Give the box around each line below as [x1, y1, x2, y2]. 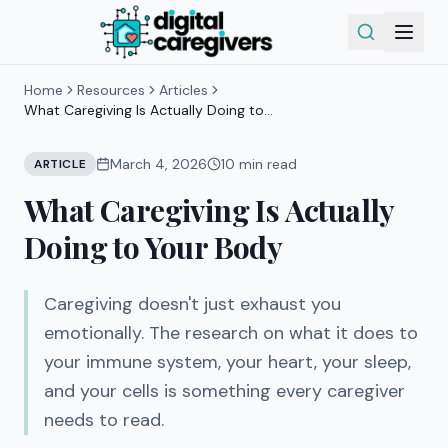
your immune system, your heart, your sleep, [44, 350, 411, 374]
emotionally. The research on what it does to [44, 321, 418, 345]
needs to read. [44, 408, 164, 432]
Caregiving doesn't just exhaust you [44, 292, 341, 316]
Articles [159, 81, 208, 99]
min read [235, 155, 298, 173]
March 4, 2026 [110, 155, 208, 173]
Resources [77, 81, 145, 99]
